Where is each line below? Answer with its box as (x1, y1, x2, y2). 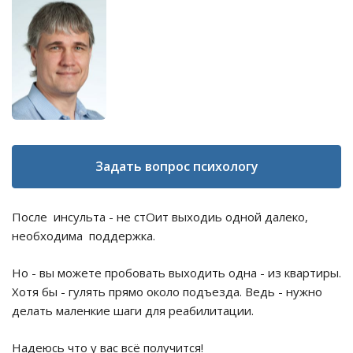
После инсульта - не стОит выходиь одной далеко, (12, 209, 308, 225)
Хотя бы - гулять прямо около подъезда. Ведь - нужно (12, 284, 322, 300)
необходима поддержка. (12, 228, 155, 244)
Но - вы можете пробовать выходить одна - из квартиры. (12, 265, 341, 281)
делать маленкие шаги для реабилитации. (12, 303, 254, 319)
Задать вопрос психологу (95, 158, 258, 176)
